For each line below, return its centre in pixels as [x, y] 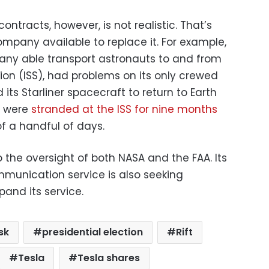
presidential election [92, 232]
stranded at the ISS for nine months [124, 109]
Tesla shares [108, 258]
